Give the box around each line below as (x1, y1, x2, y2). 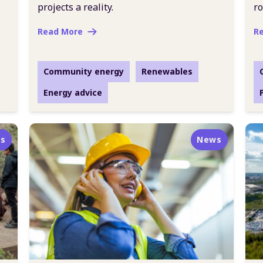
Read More (38, 26, 83, 37)
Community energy (43, 66, 124, 77)
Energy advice (43, 87, 102, 98)
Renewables (141, 66, 193, 77)
